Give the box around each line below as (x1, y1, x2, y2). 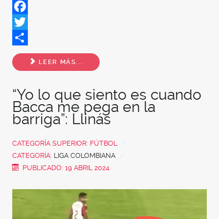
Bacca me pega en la (12, 98, 155, 115)
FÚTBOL (90, 139, 117, 147)
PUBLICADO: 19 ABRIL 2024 (22, 163, 110, 172)
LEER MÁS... (36, 58, 83, 66)
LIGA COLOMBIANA (54, 151, 115, 159)
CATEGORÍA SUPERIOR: (12, 139, 90, 147)
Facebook (12, 17, 48, 26)
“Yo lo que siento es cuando (12, 86, 201, 103)
